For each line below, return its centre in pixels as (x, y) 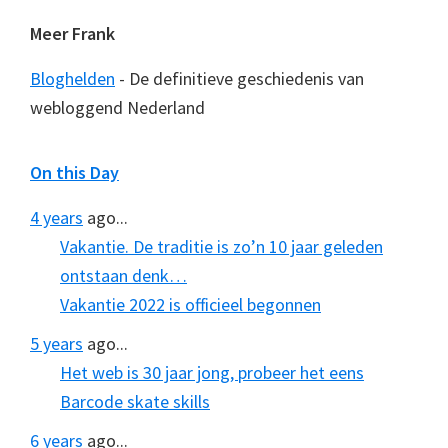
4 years (56, 217)
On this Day (74, 172)
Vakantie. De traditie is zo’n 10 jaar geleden (221, 246)
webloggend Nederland (117, 107)
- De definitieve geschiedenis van (239, 78)
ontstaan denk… (123, 275)
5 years (56, 343)
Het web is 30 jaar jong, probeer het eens (212, 372)
